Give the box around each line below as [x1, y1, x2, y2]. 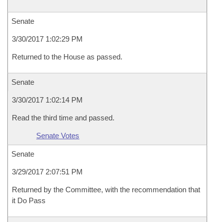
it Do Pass [12, 196, 46, 205]
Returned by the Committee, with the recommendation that [12, 185, 200, 194]
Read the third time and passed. [12, 113, 114, 122]
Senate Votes [36, 131, 80, 140]
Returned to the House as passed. [12, 53, 122, 61]
